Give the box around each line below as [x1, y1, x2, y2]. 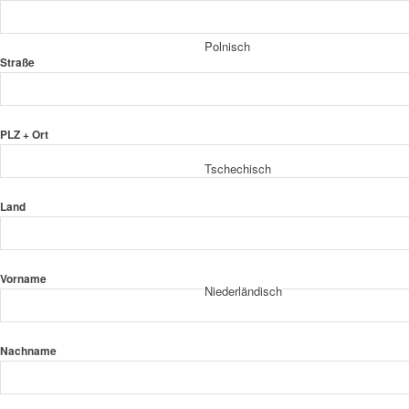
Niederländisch [204, 281, 282, 299]
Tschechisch [204, 159, 271, 177]
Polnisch [204, 37, 250, 55]
